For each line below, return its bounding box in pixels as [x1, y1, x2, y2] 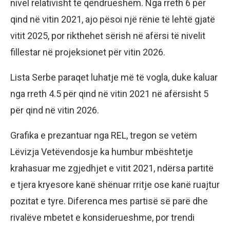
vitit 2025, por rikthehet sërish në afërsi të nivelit [10, 30, 205, 42]
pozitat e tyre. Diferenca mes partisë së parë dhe [10, 196, 208, 207]
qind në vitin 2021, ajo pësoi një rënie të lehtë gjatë [10, 14, 215, 25]
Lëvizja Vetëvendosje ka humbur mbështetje [10, 146, 193, 158]
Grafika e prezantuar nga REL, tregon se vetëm [10, 130, 197, 141]
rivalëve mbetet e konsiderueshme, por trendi [10, 212, 195, 223]
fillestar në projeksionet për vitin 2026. [10, 47, 165, 58]
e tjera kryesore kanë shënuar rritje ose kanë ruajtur [10, 179, 220, 190]
